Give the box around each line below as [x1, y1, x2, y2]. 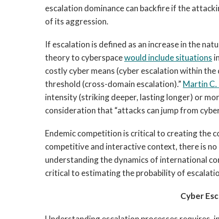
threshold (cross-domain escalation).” [45, 79, 183, 89]
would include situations [124, 52, 212, 63]
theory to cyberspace [45, 52, 124, 63]
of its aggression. [45, 16, 109, 26]
